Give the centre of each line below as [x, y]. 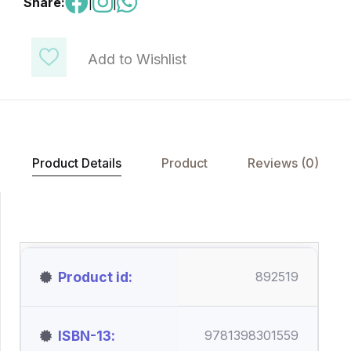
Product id [93, 277]
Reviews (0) [283, 163]
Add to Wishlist [137, 59]
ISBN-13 [85, 336]
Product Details [76, 163]
